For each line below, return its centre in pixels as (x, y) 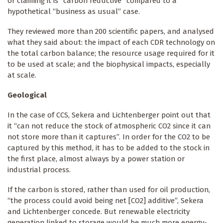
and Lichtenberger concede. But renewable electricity (99, 212)
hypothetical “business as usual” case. (74, 12)
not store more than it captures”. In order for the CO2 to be (109, 137)
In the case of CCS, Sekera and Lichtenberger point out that (109, 115)
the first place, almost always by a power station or (96, 159)
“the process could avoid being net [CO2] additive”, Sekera (106, 201)
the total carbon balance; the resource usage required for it (111, 54)
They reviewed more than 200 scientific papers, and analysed (111, 32)
